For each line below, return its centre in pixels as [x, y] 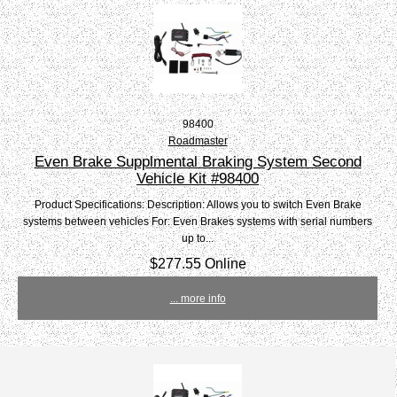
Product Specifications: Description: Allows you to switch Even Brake [198, 205]
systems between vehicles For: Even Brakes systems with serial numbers [198, 222]
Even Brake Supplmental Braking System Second [198, 162]
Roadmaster [198, 141]
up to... [198, 238]
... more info [198, 299]
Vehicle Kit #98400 [198, 179]
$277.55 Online [198, 264]
